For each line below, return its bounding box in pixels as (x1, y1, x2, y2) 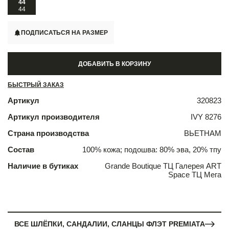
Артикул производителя (8, 112, 100, 122)
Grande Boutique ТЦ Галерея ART (105, 162, 221, 171)
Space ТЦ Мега (168, 170, 221, 179)
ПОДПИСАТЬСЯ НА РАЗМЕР (21, 29, 108, 36)
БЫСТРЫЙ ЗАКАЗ (8, 81, 64, 89)
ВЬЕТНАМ (184, 129, 221, 138)
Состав (8, 145, 34, 154)
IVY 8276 (191, 112, 221, 122)
